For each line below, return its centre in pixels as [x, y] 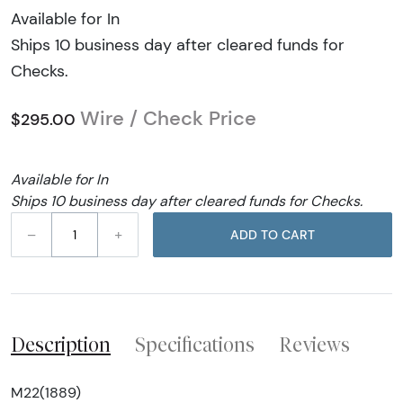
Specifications [195, 345]
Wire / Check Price [168, 119]
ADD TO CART [298, 234]
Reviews [314, 345]
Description [61, 345]
